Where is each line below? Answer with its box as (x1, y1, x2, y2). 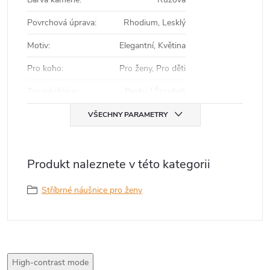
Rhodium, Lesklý (124, 17, 186, 28)
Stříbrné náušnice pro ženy (42, 184, 142, 196)
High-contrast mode (12, 257, 89, 268)
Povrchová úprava (27, 17, 95, 28)
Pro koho (27, 63, 61, 74)
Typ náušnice (27, 86, 76, 97)
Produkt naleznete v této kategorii (27, 156, 210, 172)
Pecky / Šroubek (125, 86, 186, 97)
